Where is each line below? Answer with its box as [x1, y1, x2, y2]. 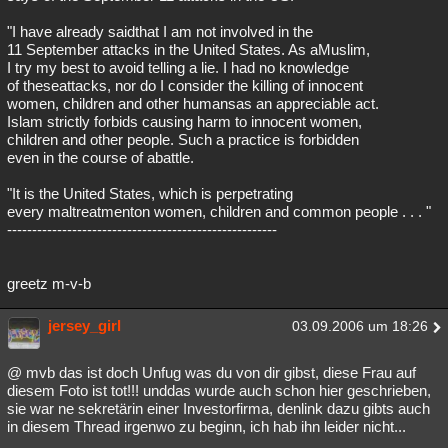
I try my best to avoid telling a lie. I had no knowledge [7, 59, 349, 77]
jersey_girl [48, 317, 121, 335]
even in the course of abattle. [7, 149, 194, 167]
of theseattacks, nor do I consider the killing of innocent [7, 77, 363, 95]
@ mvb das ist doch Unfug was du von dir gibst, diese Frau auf [7, 364, 416, 382]
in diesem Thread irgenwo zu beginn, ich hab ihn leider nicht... [7, 418, 406, 436]
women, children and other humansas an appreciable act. [7, 95, 379, 113]
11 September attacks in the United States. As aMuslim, [7, 41, 370, 59]
